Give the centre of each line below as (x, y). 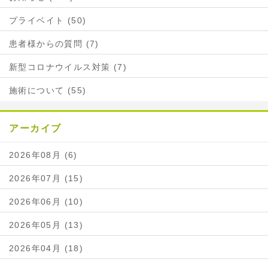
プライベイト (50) (48, 21)
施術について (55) (48, 91)
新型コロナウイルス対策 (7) (68, 67)
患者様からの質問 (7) (54, 44)
